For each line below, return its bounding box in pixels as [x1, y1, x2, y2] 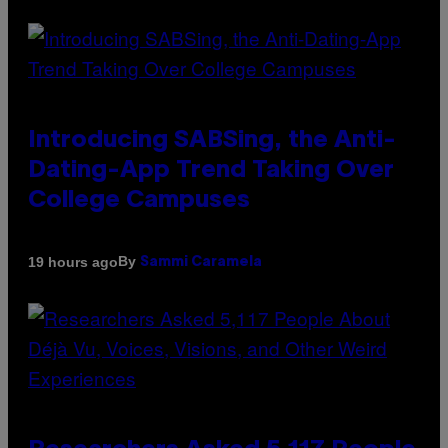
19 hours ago [28, 253, 118, 270]
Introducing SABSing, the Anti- [28, 130, 396, 153]
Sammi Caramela [140, 256, 262, 270]
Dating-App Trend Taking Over [28, 160, 394, 183]
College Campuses [28, 190, 250, 213]
